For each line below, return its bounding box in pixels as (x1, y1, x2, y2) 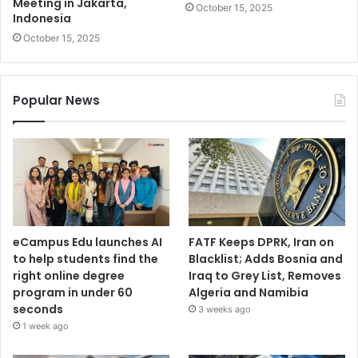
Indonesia (13, 10, 71, 26)
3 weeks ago (198, 303, 252, 315)
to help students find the (13, 250, 158, 267)
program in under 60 (13, 284, 133, 300)
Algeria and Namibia (189, 284, 309, 300)
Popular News (13, 91, 100, 109)
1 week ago (22, 320, 69, 332)
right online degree (13, 267, 125, 284)
